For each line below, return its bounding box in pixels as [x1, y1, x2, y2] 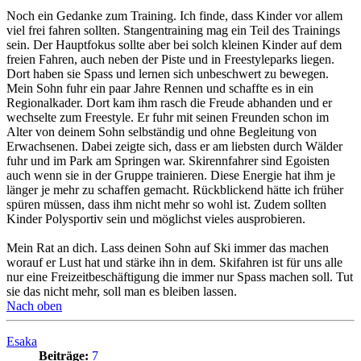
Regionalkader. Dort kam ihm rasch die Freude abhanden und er [6, 95, 332, 110]
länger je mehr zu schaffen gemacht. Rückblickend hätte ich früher [6, 182, 343, 197]
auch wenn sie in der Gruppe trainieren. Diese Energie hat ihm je [6, 168, 335, 182]
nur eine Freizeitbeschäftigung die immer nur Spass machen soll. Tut [6, 269, 353, 284]
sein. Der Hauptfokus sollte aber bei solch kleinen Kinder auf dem [6, 37, 342, 52]
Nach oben [6, 298, 62, 313]
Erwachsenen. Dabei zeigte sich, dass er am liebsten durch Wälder [6, 139, 342, 153]
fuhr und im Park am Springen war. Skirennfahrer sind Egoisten [6, 153, 330, 168]
